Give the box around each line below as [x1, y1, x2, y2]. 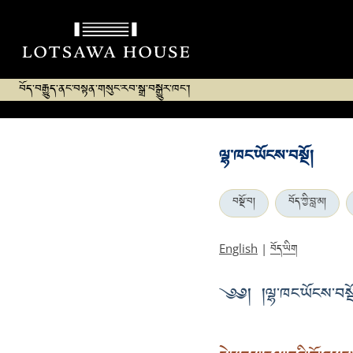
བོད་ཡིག [270, 239, 298, 262]
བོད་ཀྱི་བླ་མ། [288, 191, 326, 215]
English [219, 240, 258, 256]
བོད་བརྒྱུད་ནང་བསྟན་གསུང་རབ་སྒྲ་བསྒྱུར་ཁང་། [19, 76, 191, 104]
